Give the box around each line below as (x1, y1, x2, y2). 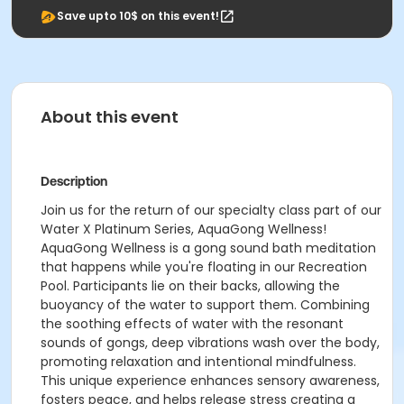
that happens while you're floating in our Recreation (41, 258, 367, 276)
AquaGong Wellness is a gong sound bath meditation (41, 239, 376, 257)
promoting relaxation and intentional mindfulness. (41, 353, 356, 371)
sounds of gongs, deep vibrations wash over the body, (41, 334, 380, 352)
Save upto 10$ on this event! (57, 8, 219, 23)
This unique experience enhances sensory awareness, (41, 372, 380, 390)
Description (41, 174, 107, 188)
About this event (41, 106, 179, 128)
